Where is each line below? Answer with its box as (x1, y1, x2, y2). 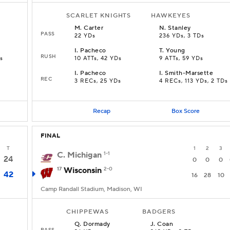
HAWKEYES (151, 12, 190, 20)
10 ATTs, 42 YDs (74, 55, 122, 62)
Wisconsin (64, 165, 102, 176)
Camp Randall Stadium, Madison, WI (41, 185, 142, 193)
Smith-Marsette (165, 69, 214, 77)
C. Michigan (57, 150, 102, 160)
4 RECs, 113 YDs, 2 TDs (159, 78, 228, 85)
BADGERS (142, 208, 176, 216)
